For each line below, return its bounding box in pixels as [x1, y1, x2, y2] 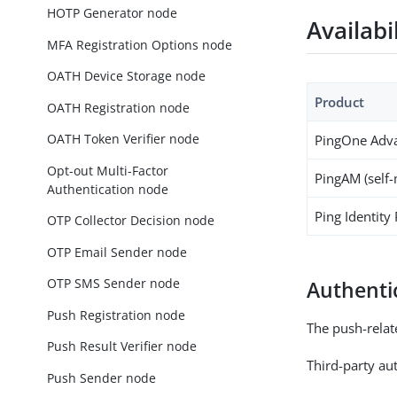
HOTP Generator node [47, 4, 178, 21]
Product [315, 92, 365, 111]
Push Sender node [47, 369, 157, 386]
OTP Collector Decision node [47, 212, 215, 230]
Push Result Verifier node [47, 338, 198, 355]
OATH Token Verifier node [47, 130, 200, 148]
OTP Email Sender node [47, 243, 188, 261]
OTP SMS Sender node [47, 275, 181, 292]
